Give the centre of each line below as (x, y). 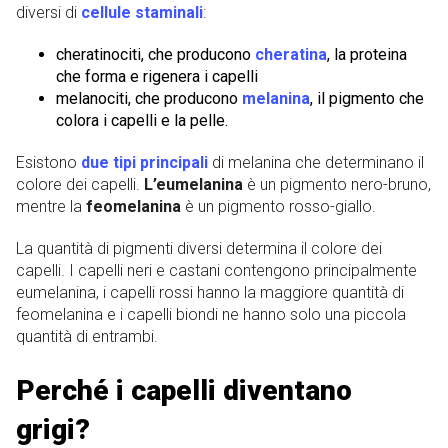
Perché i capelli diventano (184, 391)
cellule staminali (142, 13)
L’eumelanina (195, 185)
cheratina (291, 55)
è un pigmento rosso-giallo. (280, 207)
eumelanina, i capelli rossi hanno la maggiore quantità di (210, 293)
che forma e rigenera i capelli (157, 77)
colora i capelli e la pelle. (142, 121)
